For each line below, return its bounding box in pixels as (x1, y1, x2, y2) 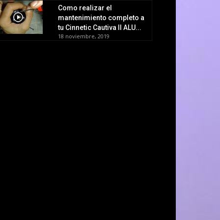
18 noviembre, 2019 (58, 32, 110, 40)
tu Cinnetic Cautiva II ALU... (58, 23, 141, 31)
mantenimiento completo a (58, 13, 144, 22)
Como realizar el (58, 3, 112, 12)
